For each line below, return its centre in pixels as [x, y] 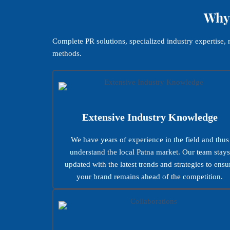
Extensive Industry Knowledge [150, 117]
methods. [67, 53]
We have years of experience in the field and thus [150, 139]
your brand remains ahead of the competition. [150, 176]
